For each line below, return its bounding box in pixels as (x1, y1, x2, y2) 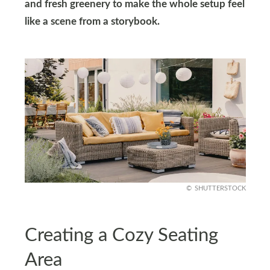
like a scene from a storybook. (24, 17, 160, 27)
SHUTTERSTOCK (194, 185, 246, 192)
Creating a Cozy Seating (24, 225, 218, 245)
